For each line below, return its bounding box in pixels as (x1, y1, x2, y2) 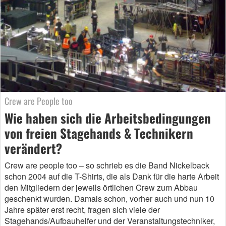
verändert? (5, 139, 62, 158)
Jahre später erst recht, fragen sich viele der (5, 204, 160, 216)
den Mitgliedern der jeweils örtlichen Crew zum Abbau (5, 182, 198, 194)
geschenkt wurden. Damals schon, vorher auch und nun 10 (5, 193, 214, 205)
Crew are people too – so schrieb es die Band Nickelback (5, 159, 209, 172)
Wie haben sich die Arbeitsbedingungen (5, 108, 211, 128)
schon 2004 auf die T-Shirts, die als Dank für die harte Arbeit (5, 171, 219, 183)
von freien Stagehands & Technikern (5, 124, 193, 143)
